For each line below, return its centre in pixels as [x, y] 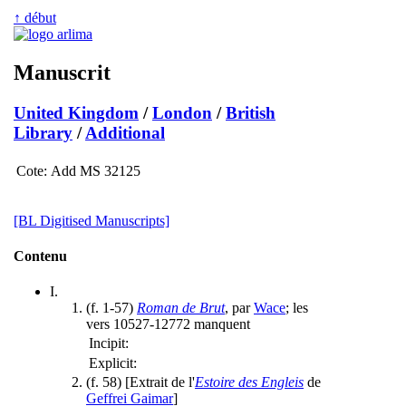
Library [43, 132]
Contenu [40, 256]
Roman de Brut [181, 308]
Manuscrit [62, 72]
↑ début [35, 18]
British [251, 112]
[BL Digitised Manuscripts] [92, 220]
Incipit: [109, 343]
